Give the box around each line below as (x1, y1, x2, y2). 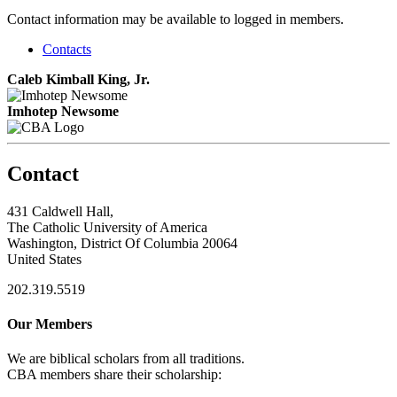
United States (7, 251, 82, 267)
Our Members (7, 315, 92, 331)
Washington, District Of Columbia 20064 (7, 235, 237, 251)
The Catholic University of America (7, 219, 207, 235)
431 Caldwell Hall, (7, 203, 113, 219)
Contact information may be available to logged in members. (7, 11, 344, 27)
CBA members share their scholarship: (7, 367, 222, 383)
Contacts (43, 41, 91, 57)
